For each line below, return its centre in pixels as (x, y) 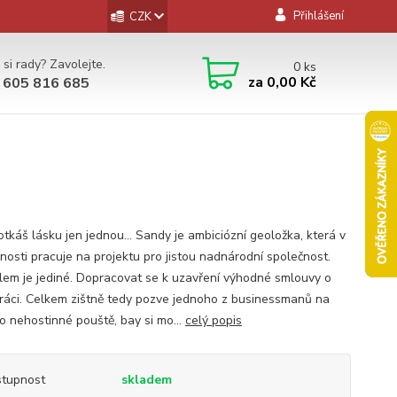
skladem (146, 380)
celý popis (213, 320)
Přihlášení (318, 16)
